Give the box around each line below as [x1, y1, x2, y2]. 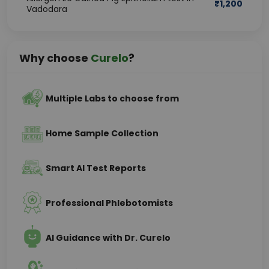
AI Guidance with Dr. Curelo [46, 232, 171, 244]
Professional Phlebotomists [46, 197, 173, 209]
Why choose [19, 50, 91, 65]
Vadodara [26, 3, 67, 15]
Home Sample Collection [46, 127, 159, 139]
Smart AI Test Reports [46, 162, 146, 174]
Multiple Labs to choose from [46, 92, 179, 104]
